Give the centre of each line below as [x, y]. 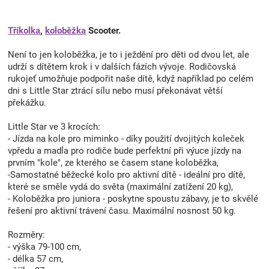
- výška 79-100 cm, [44, 246]
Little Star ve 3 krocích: [54, 126]
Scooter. [103, 30]
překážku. [27, 102]
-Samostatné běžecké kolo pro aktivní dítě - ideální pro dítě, [126, 174]
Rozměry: [26, 234]
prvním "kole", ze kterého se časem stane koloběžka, [113, 162]
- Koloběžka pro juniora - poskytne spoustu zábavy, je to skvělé [133, 198]
